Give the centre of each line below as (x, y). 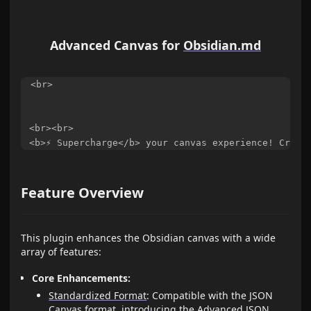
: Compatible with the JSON (210, 295)
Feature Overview (83, 192)
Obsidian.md (222, 45)
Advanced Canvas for (117, 45)
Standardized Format (98, 295)
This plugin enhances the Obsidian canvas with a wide (149, 237)
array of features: (61, 251)
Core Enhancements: (82, 278)
